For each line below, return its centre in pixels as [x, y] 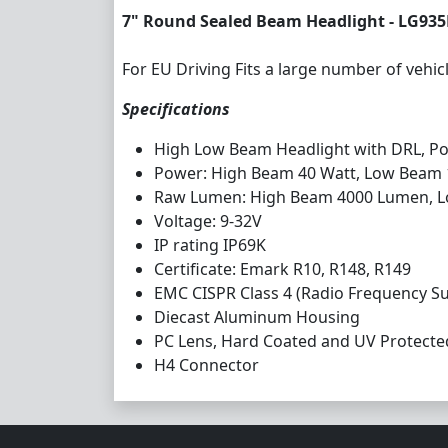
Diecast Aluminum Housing [257, 316]
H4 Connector [206, 364]
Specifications [176, 108]
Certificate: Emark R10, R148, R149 [284, 268]
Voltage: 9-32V [208, 220]
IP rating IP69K [210, 244]
